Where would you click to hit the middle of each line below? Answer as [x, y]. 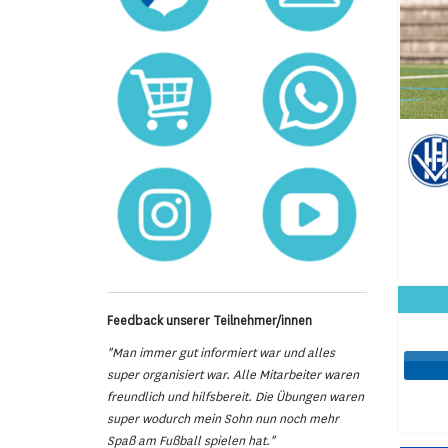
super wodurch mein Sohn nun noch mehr [223, 418]
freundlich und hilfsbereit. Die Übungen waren [235, 396]
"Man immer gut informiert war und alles [221, 352]
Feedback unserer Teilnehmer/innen [209, 320]
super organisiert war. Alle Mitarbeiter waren [233, 374]
